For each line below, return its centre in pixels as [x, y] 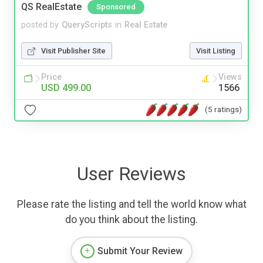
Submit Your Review [140, 251]
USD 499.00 [66, 87]
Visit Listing [216, 50]
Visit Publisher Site [73, 50]
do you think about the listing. [131, 219]
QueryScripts [87, 25]
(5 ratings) [223, 109]
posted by [40, 25]
